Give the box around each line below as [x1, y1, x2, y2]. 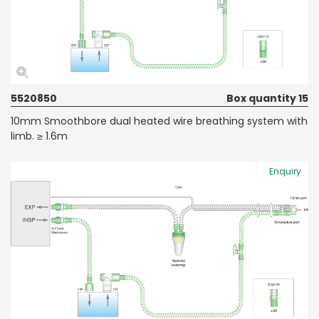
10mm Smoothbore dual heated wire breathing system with [11, 113, 308, 128]
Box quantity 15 [226, 90, 308, 105]
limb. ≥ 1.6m [11, 128, 68, 143]
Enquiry [269, 164, 301, 177]
